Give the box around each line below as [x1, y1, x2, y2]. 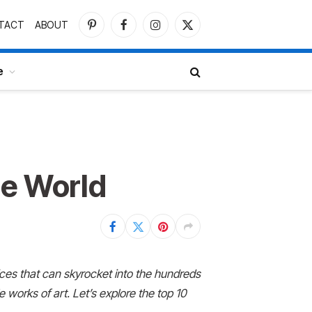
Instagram [155, 24, 198, 37]
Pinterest [91, 24, 129, 37]
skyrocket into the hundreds [63, 267, 201, 281]
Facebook [123, 24, 166, 37]
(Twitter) [187, 39, 224, 52]
